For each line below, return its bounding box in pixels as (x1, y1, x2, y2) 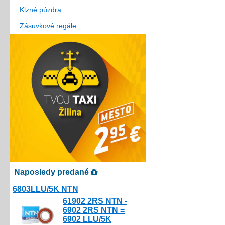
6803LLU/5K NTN (13, 185, 78, 194)
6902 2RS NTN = (63, 206, 125, 215)
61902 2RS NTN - (63, 197, 127, 206)
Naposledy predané (14, 168, 91, 177)
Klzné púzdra (20, 6, 61, 14)
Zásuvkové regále (20, 22, 76, 30)
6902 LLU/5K (63, 215, 111, 224)
